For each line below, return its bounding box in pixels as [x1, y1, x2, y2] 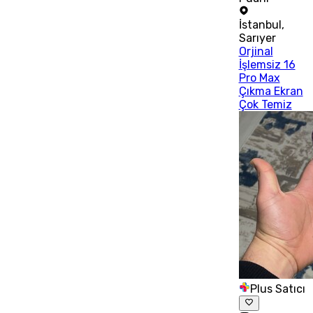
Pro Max [238, 71, 280, 85]
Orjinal [238, 44, 273, 58]
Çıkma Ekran [238, 84, 303, 98]
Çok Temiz [238, 97, 292, 111]
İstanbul [238, 17, 282, 31]
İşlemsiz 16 [238, 57, 296, 71]
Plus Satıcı [249, 282, 305, 296]
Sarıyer [238, 31, 276, 45]
